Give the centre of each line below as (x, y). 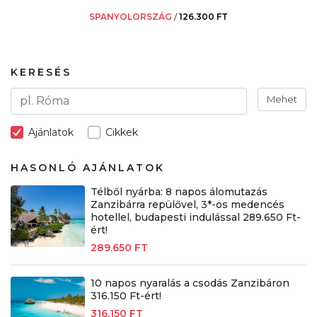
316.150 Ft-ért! (126, 295)
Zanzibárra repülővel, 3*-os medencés (187, 204)
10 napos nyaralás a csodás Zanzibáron (190, 283)
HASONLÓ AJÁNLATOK (88, 167)
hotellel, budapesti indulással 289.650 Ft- (195, 217)
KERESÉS (41, 72)
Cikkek (122, 132)
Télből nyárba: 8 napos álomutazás (179, 191)
